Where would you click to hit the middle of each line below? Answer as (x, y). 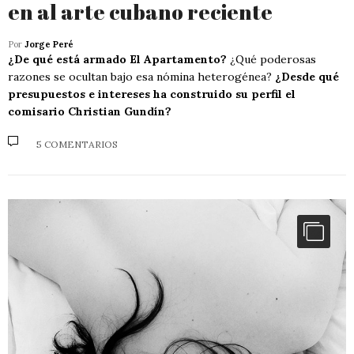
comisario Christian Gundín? (90, 112)
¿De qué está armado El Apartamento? (117, 60)
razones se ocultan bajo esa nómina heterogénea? (141, 77)
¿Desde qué (307, 77)
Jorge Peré (49, 45)
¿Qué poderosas (271, 60)
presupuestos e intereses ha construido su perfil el (152, 94)
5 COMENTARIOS (77, 144)
